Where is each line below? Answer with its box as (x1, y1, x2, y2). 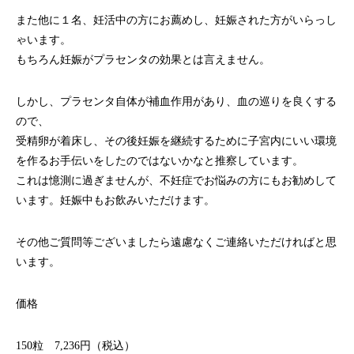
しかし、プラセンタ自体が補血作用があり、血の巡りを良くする (16, 96, 337, 107)
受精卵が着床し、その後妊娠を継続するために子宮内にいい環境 (16, 135, 337, 147)
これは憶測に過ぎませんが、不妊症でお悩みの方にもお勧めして (16, 175, 337, 186)
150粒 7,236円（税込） (16, 340, 135, 352)
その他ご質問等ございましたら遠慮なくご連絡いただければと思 (16, 236, 337, 248)
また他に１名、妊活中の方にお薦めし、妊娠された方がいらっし (16, 14, 337, 26)
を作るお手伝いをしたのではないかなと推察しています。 (16, 155, 303, 167)
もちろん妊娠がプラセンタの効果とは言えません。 (16, 54, 270, 66)
